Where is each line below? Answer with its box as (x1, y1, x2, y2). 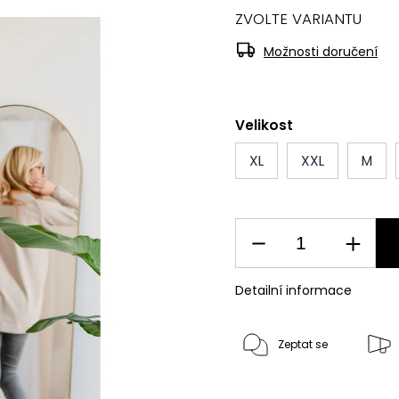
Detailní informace (235, 281, 353, 299)
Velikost (235, 116, 294, 134)
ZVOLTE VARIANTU (235, 8, 362, 29)
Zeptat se (278, 337, 329, 352)
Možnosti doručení (264, 43, 379, 61)
